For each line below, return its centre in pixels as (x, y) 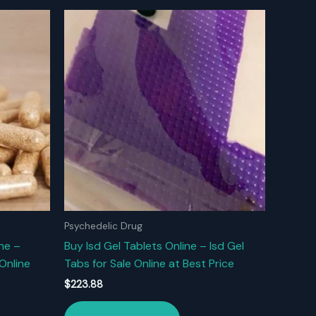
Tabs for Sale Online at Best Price (149, 263)
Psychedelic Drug (103, 226)
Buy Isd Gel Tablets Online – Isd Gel (154, 245)
